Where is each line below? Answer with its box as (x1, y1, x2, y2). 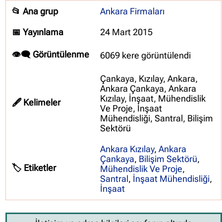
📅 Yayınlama (12, 27, 64, 37)
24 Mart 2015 (100, 27, 153, 37)
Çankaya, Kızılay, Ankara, (100, 74, 198, 84)
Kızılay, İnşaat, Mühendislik (100, 94, 206, 104)
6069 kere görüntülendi (100, 51, 191, 60)
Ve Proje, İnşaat (100, 104, 163, 113)
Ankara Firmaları (100, 6, 165, 16)
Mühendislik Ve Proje (100, 164, 183, 174)
